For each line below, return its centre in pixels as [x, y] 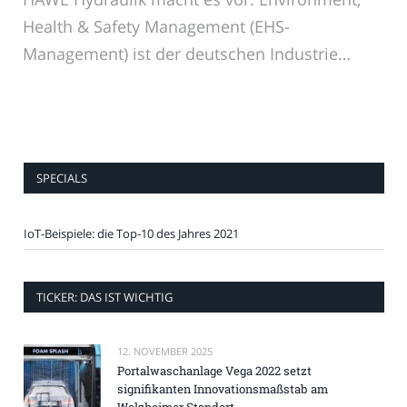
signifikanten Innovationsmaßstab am [223, 388]
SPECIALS [62, 178]
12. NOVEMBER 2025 [165, 351]
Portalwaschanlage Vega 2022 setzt [214, 370]
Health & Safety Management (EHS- [156, 26]
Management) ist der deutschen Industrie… [187, 53]
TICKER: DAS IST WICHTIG [104, 297]
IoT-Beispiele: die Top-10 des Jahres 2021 [131, 233]
